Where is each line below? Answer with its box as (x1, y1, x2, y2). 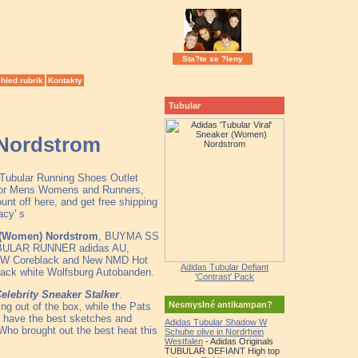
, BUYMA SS (98, 229, 159, 242)
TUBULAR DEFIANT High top (165, 346, 280, 356)
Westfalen (165, 336, 203, 346)
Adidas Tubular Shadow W (165, 317, 267, 327)
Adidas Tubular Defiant (181, 262, 268, 272)
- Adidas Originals (203, 336, 273, 346)
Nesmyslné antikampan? (169, 300, 272, 309)
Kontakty (48, 76, 82, 85)
